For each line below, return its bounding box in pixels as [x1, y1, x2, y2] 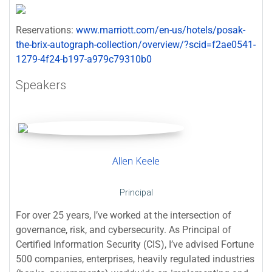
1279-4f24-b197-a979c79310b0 [16, 53, 152, 65]
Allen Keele [112, 154, 160, 168]
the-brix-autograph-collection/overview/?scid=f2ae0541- [16, 38, 256, 50]
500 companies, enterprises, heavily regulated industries [16, 253, 254, 265]
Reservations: [16, 24, 76, 36]
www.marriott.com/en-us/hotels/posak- [76, 24, 245, 36]
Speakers [16, 77, 66, 92]
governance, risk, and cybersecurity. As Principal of [16, 223, 231, 236]
